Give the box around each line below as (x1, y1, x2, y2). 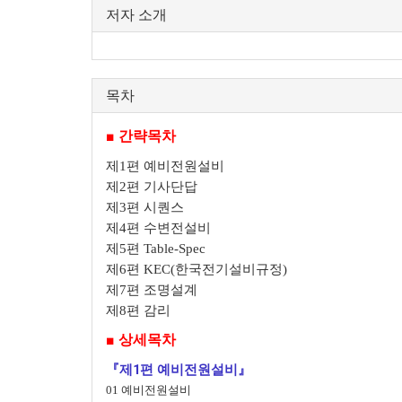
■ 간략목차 (106, 127, 176, 144)
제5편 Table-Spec (106, 240, 205, 256)
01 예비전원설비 (106, 382, 191, 397)
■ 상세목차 (106, 330, 176, 348)
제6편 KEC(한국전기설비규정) (106, 261, 287, 276)
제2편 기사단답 (106, 179, 197, 194)
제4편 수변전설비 (106, 220, 211, 235)
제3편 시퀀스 (106, 199, 184, 214)
